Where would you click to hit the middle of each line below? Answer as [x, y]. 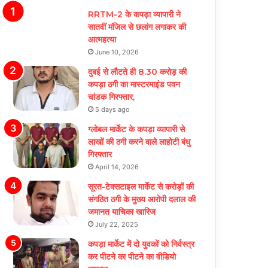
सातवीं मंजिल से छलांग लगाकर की [137, 27]
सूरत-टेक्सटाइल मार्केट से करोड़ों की [141, 186]
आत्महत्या [102, 39]
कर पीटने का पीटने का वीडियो [132, 256]
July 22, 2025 [117, 224]
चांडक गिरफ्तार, [112, 97]
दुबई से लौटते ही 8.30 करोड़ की [138, 71]
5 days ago [113, 109]
